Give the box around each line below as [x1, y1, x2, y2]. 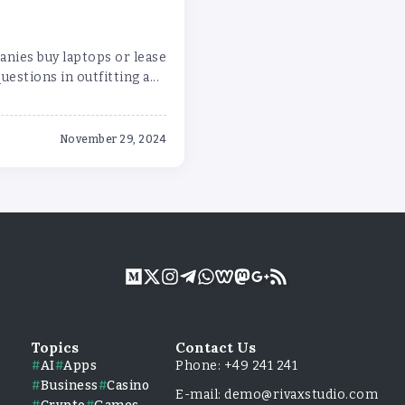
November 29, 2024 [59, 132, 166, 146]
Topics [32, 339, 80, 356]
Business [40, 378, 99, 393]
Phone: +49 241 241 [175, 358, 298, 373]
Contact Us [175, 339, 257, 356]
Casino [107, 378, 150, 393]
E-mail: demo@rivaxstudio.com [175, 387, 379, 402]
